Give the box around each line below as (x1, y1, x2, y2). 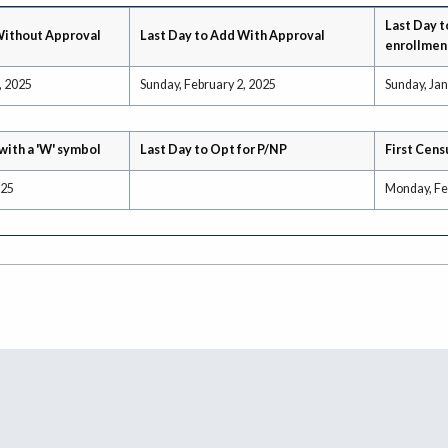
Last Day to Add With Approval (140, 27, 325, 43)
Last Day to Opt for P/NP (140, 141, 287, 157)
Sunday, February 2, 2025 (140, 76, 276, 92)
